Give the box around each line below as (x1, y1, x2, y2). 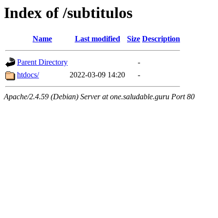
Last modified (74, 35, 120, 43)
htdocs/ (17, 71, 39, 79)
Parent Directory (17, 58, 68, 67)
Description (142, 35, 180, 43)
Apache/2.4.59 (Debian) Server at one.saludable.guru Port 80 (4, 92, 195, 101)
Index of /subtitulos (4, 4, 132, 21)
